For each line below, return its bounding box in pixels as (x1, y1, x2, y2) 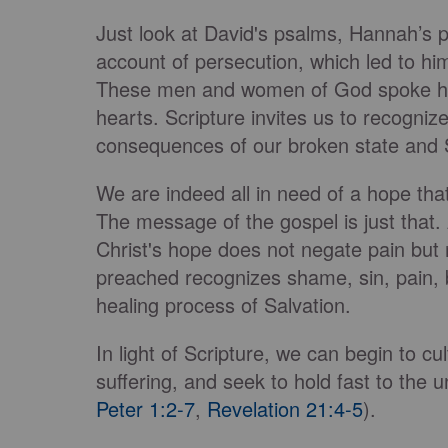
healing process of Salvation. (96, 290, 351, 320)
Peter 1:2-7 (96, 394, 195, 424)
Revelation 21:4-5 (207, 394, 363, 424)
